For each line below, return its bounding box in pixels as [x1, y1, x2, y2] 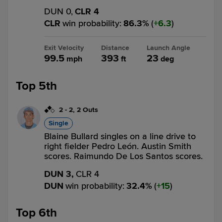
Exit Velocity [44, 44, 84, 52]
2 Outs [77, 106, 98, 114]
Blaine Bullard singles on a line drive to [44, 131, 196, 142]
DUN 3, [44, 168, 74, 179]
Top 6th [16, 206, 57, 220]
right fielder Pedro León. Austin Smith [44, 141, 191, 152]
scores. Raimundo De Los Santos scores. [44, 151, 203, 162]
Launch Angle [147, 44, 190, 52]
